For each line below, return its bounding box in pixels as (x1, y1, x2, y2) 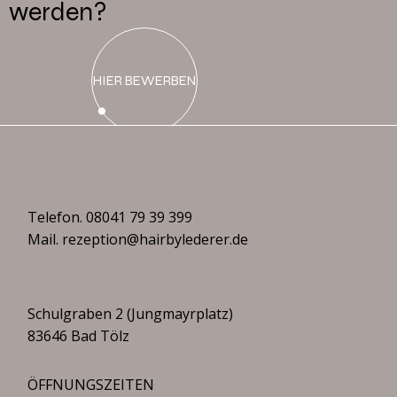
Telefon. (27, 206, 87, 227)
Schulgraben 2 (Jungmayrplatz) (27, 303, 234, 323)
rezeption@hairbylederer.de (62, 229, 249, 249)
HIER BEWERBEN (93, 72, 197, 89)
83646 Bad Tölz (27, 325, 130, 346)
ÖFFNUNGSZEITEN (27, 374, 155, 394)
